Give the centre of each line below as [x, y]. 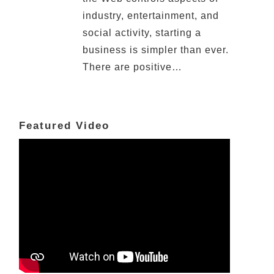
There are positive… [132, 67]
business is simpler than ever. [155, 50]
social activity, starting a [142, 33]
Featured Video [64, 126]
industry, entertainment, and [150, 16]
